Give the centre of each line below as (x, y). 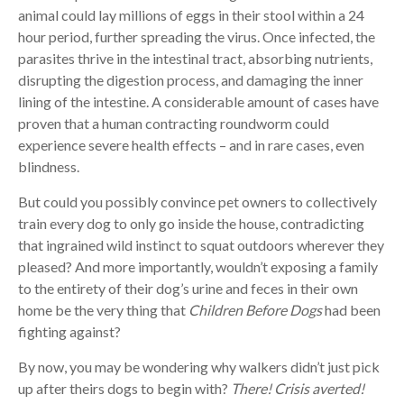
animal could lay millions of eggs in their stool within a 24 (191, 15)
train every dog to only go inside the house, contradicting (191, 223)
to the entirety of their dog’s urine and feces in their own (188, 288)
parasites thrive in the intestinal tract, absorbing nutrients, (195, 58)
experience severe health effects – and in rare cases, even (191, 145)
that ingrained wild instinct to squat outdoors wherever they (201, 245)
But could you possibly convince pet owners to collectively (197, 202)
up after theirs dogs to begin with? (124, 388)
